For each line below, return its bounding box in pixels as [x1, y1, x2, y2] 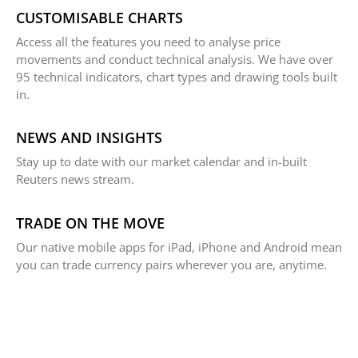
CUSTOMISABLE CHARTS [16, 8, 183, 28]
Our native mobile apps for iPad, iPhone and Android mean [16, 238, 342, 255]
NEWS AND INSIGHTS [16, 128, 162, 148]
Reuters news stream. [16, 171, 134, 188]
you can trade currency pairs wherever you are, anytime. [16, 256, 327, 272]
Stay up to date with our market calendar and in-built [16, 153, 307, 170]
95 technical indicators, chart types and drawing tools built [16, 69, 337, 86]
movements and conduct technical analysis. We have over [16, 51, 333, 68]
